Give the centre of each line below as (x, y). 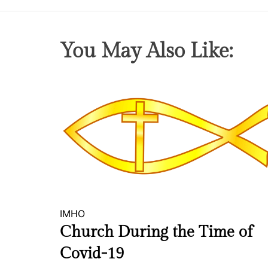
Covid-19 (92, 253)
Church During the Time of (156, 232)
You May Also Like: (146, 52)
